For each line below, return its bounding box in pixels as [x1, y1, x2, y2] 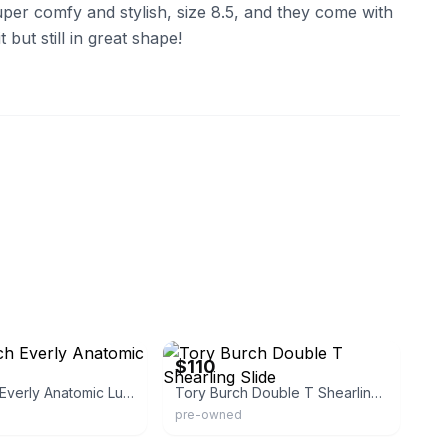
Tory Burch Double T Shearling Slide [371, 384, 383, 401]
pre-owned [175, 407, 243, 422]
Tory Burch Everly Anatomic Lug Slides [123, 384, 135, 401]
